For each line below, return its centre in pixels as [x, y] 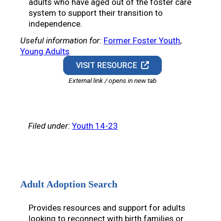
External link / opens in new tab [113, 81]
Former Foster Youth [142, 41]
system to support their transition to [96, 13]
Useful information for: [61, 41]
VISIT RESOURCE [109, 66]
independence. [55, 24]
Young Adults [45, 52]
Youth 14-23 [95, 126]
